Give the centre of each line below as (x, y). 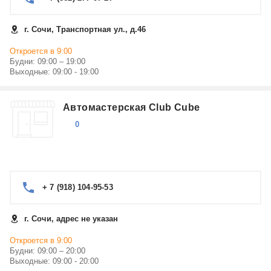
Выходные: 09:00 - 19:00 (54, 72)
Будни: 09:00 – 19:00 (47, 61)
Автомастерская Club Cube (132, 107)
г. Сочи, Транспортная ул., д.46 (85, 29)
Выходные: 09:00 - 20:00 (54, 261)
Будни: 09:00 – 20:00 (47, 251)
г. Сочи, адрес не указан (71, 219)
